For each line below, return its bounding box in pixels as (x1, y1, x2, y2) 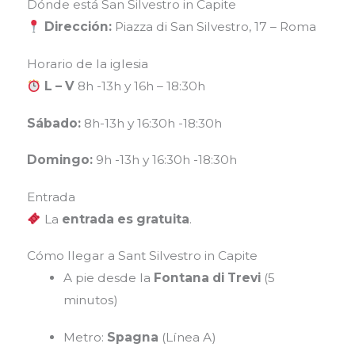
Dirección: (40, 19, 112, 35)
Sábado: (26, 115, 84, 131)
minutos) (63, 292, 119, 308)
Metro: (63, 330, 108, 345)
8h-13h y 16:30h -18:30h (83, 115, 222, 131)
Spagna (107, 330, 159, 345)
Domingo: (26, 152, 96, 168)
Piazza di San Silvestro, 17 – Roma (111, 19, 316, 35)
